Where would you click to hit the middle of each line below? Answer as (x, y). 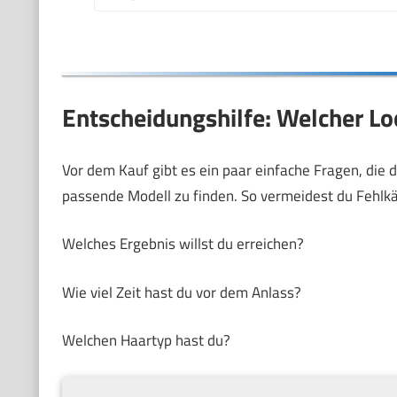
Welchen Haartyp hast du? (146, 340)
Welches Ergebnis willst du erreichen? (183, 244)
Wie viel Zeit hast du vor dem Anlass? (181, 292)
